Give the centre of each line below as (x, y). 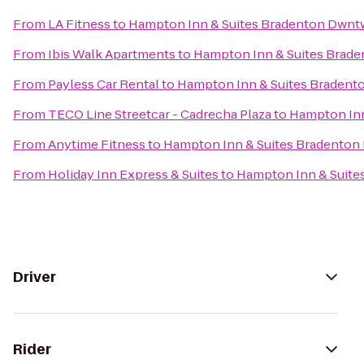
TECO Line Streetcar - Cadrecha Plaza (160, 114)
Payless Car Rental (104, 84)
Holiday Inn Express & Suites (133, 174)
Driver (35, 277)
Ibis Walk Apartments (112, 54)
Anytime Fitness (97, 144)
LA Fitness (79, 24)
